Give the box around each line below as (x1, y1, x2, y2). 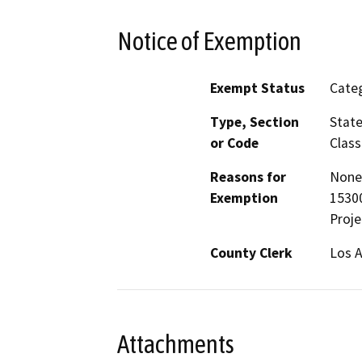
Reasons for (210, 168, 286, 187)
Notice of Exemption (117, 26, 301, 56)
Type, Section (210, 113, 299, 132)
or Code (210, 134, 259, 153)
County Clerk (210, 244, 293, 263)
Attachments (117, 329, 234, 359)
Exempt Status (210, 79, 305, 98)
